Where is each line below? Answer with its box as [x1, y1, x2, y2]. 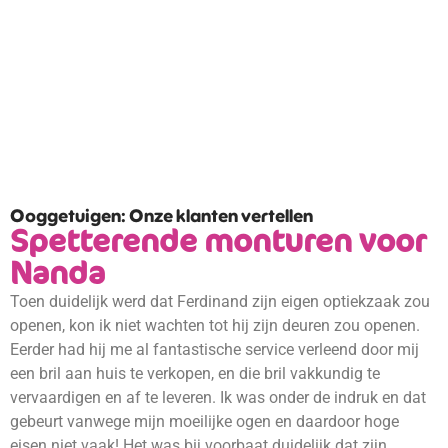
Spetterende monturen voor [10, 222, 426, 262]
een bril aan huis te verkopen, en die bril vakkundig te [10, 364, 380, 384]
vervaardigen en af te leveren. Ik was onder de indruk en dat [10, 388, 426, 408]
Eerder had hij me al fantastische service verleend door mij [10, 340, 419, 360]
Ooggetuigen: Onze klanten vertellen [10, 208, 313, 227]
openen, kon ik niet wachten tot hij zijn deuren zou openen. [10, 316, 420, 336]
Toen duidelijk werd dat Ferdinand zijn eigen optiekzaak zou [10, 292, 430, 312]
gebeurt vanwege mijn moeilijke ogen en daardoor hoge [10, 412, 399, 432]
